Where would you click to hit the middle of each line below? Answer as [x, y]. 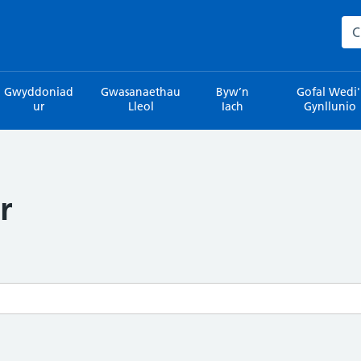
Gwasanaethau [141, 92]
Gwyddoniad [38, 92]
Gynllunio [330, 106]
